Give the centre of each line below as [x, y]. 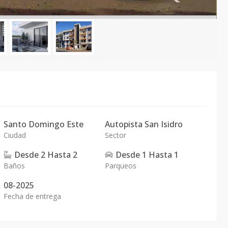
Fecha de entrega [33, 196]
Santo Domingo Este [44, 124]
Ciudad [15, 135]
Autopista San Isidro [144, 124]
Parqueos [120, 166]
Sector [115, 135]
